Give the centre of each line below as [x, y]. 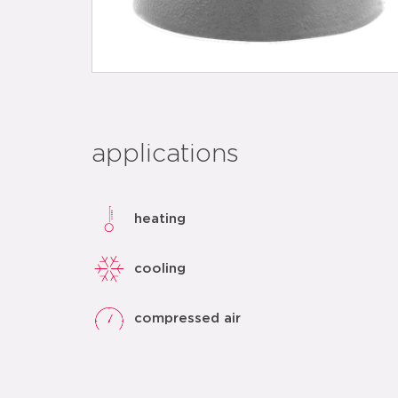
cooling [160, 268]
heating [160, 219]
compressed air [187, 318]
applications [165, 155]
